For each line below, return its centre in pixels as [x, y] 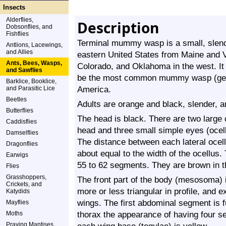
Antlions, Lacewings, [34, 45]
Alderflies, [20, 20]
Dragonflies [22, 144]
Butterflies [20, 110]
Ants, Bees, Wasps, [34, 63]
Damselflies [22, 133]
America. [94, 89]
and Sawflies [24, 70]
